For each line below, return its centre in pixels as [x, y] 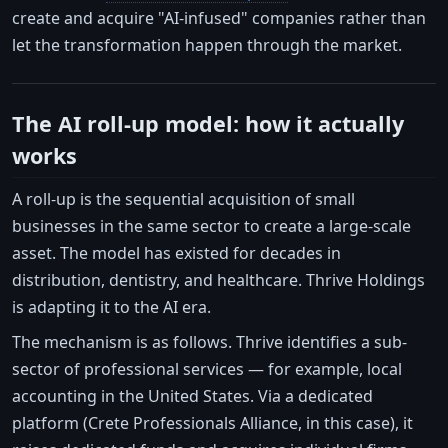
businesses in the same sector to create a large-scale [211, 225]
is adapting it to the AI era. [111, 306]
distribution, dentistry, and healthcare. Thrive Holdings [218, 279]
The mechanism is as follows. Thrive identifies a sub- [209, 341]
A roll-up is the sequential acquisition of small [183, 198]
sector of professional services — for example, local [207, 368]
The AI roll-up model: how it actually [208, 123]
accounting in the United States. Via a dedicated [192, 395]
